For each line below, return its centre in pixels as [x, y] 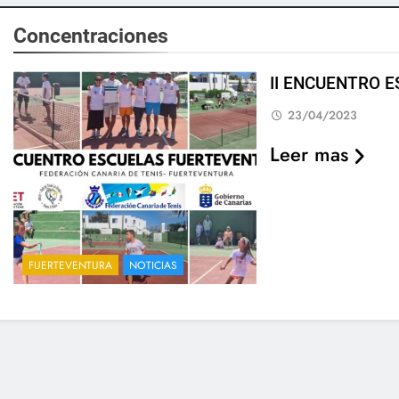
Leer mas [309, 154]
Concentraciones [90, 36]
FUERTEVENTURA [70, 266]
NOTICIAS [153, 266]
